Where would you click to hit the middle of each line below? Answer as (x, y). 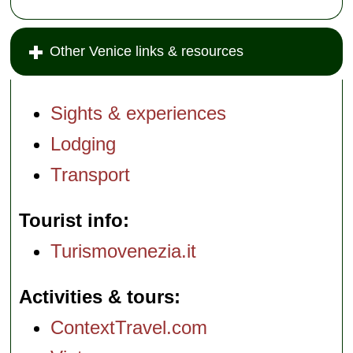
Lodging (84, 144)
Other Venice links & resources (147, 52)
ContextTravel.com (129, 327)
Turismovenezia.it (124, 251)
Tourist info (71, 220)
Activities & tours (97, 296)
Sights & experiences (139, 113)
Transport (91, 175)
